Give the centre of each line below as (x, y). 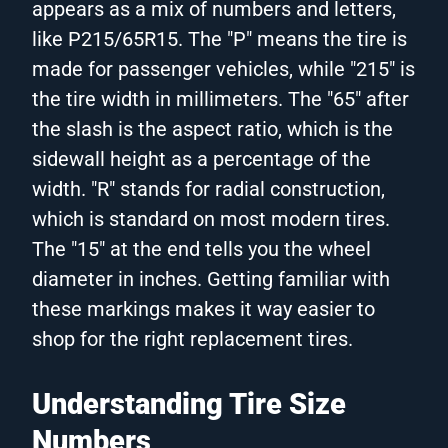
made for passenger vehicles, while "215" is (223, 68)
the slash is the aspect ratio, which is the (212, 128)
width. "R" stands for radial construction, (208, 188)
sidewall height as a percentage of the (201, 158)
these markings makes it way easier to (203, 308)
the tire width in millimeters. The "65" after (220, 98)
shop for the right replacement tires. (192, 338)
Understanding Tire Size (189, 403)
